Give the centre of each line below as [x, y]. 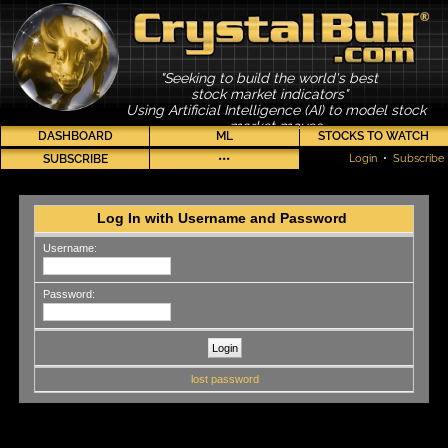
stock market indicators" [269, 93]
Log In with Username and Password [222, 217]
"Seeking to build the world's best [269, 77]
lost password [225, 379]
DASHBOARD [75, 135]
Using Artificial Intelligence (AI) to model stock [275, 109]
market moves [276, 125]
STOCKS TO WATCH [374, 135]
